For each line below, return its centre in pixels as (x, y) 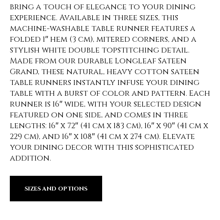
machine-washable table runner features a (103, 28)
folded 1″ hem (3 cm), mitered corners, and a (103, 39)
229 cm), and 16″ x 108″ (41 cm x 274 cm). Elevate (102, 137)
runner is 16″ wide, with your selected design (106, 104)
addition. (30, 158)
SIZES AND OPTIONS (56, 189)
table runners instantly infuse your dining (105, 82)
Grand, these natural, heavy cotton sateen (105, 72)
